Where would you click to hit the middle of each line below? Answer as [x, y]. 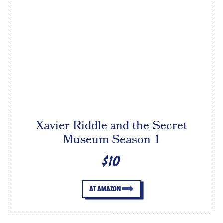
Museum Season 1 [111, 140]
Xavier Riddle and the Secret [111, 126]
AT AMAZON [105, 189]
